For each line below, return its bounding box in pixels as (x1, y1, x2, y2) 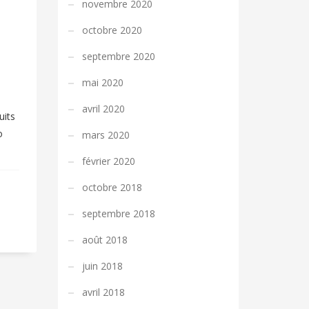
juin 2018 (81, 259, 123, 272)
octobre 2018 (81, 181, 142, 194)
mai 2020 (81, 76, 123, 89)
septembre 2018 (81, 207, 155, 220)
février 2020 (81, 154, 135, 168)
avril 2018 (81, 286, 125, 299)
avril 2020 (81, 102, 125, 115)
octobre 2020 (81, 23, 142, 37)
